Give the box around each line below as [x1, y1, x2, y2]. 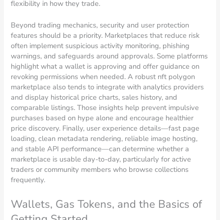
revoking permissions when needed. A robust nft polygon [11, 72, 195, 82]
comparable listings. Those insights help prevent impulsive [11, 103, 199, 113]
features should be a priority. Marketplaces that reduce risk [11, 30, 200, 41]
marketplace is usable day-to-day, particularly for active [11, 154, 192, 165]
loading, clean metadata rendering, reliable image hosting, [11, 134, 198, 144]
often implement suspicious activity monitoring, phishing [11, 41, 190, 51]
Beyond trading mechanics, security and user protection [11, 20, 190, 30]
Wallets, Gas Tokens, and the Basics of [11, 196, 202, 212]
